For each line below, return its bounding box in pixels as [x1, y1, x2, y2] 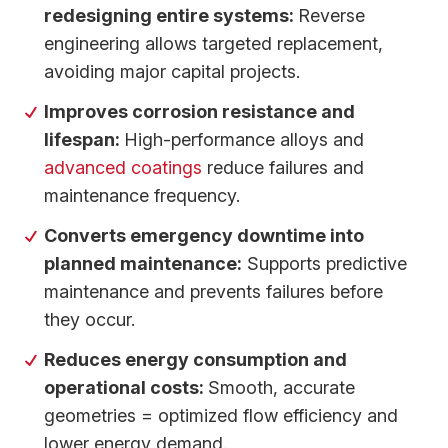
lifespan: [44, 128, 125, 150]
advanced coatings [44, 156, 203, 178]
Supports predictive [242, 252, 408, 274]
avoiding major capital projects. [44, 60, 301, 82]
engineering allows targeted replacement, [44, 32, 384, 54]
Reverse [298, 4, 366, 26]
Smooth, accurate [208, 376, 356, 398]
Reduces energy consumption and [44, 348, 348, 370]
